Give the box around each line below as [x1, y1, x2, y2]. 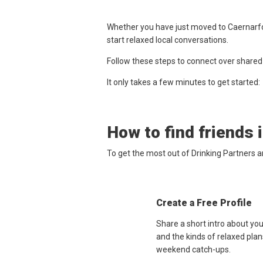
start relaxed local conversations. [107, 35, 228, 45]
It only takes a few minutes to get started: [107, 77, 260, 87]
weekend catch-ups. [156, 245, 231, 255]
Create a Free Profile [156, 197, 252, 209]
